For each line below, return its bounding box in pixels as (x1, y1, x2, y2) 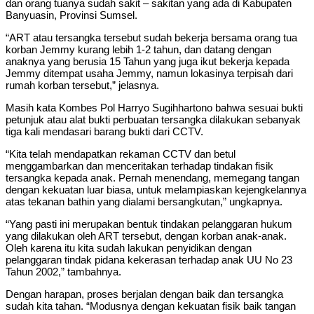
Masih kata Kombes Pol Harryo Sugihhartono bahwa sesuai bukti (6, 101, 303, 114)
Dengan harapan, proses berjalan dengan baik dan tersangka (6, 287, 283, 300)
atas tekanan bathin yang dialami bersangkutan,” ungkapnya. (6, 195, 282, 207)
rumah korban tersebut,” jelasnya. (6, 78, 159, 91)
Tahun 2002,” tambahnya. (6, 265, 121, 278)
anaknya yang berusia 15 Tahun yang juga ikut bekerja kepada (6, 55, 289, 67)
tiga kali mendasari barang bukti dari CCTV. (6, 125, 203, 137)
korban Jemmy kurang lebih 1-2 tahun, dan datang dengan (6, 43, 271, 55)
